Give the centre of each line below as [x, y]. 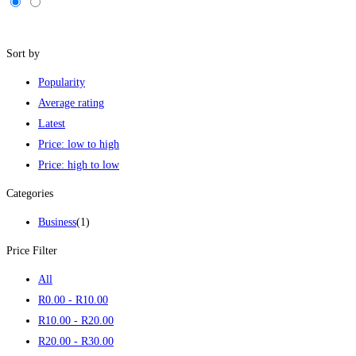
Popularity [62, 82]
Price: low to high [79, 144]
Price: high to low [79, 164]
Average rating [71, 103]
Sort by [23, 53]
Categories [30, 193]
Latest [52, 123]
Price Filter [32, 250]
